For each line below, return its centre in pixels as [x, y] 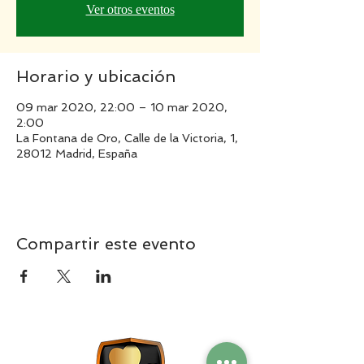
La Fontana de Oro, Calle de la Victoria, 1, [127, 138]
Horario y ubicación [96, 76]
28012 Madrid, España [77, 154]
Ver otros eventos [130, 9]
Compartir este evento [106, 244]
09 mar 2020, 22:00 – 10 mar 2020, [122, 107]
